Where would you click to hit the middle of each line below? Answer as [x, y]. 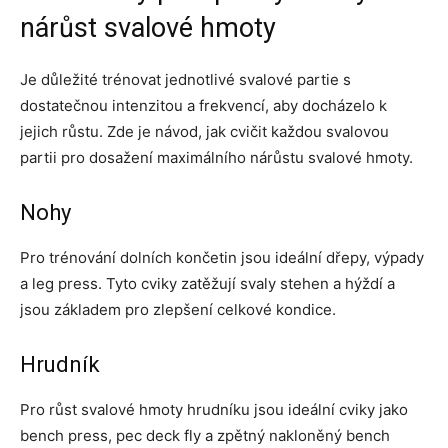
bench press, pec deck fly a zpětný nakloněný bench [205, 436]
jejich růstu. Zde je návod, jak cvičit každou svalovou [204, 132]
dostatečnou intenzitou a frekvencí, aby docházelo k [203, 106]
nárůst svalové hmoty [148, 28]
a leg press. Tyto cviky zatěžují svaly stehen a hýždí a [207, 284]
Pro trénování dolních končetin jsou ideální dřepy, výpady [222, 258]
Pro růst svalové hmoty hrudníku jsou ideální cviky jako [214, 410]
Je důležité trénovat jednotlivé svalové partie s [185, 80]
